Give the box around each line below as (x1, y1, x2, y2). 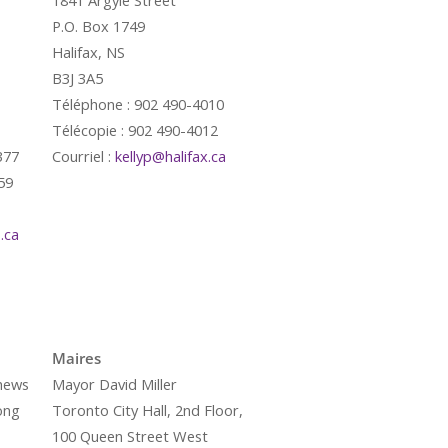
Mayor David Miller (52, 374, 177, 394)
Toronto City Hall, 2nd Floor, (52, 400, 243, 420)
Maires (52, 348, 101, 368)
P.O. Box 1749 (52, 16, 145, 36)
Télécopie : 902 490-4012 (52, 120, 218, 140)
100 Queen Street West (52, 426, 208, 446)
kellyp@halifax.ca (115, 146, 226, 166)
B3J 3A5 (52, 68, 103, 88)
